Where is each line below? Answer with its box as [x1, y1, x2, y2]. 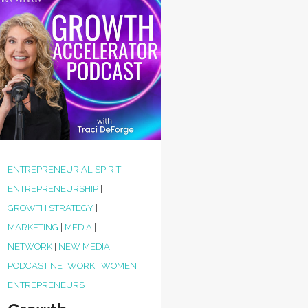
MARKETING [8, 222, 59, 232]
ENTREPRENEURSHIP [8, 184, 99, 194]
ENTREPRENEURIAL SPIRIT [8, 164, 122, 175]
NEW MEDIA [58, 241, 111, 252]
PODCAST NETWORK [8, 261, 96, 271]
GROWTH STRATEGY [8, 203, 94, 213]
